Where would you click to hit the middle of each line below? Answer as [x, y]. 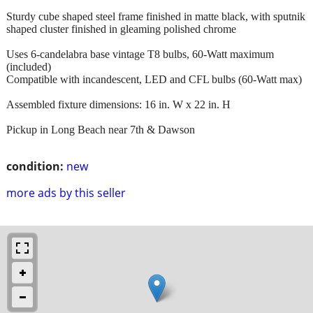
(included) [29, 66]
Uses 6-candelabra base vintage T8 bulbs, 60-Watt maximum [140, 54]
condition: [35, 166]
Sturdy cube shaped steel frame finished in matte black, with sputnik [156, 16]
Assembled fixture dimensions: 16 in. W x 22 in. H [118, 104]
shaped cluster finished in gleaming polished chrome [121, 29]
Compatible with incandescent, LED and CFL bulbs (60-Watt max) [154, 79]
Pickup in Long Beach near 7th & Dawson [101, 129]
